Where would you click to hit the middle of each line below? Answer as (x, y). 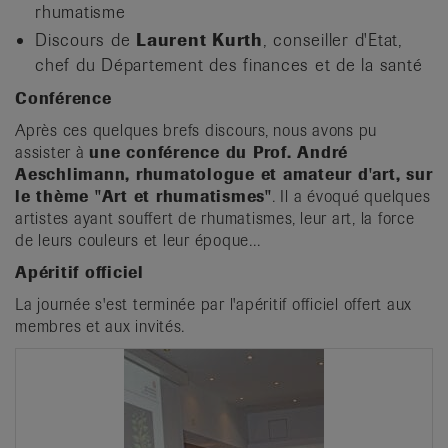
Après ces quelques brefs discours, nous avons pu (196, 130)
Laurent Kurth (199, 39)
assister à (52, 152)
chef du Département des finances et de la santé (229, 64)
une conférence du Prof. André (218, 152)
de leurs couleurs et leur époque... (138, 240)
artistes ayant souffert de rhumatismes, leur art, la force (215, 218)
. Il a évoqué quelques (351, 196)
